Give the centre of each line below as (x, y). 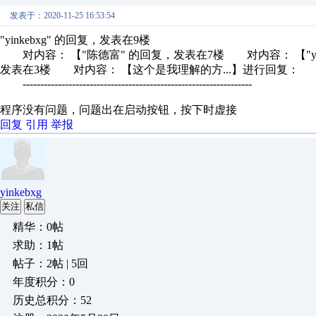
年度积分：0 (44, 282)
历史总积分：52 (52, 300)
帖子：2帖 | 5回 (50, 263)
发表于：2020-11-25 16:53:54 (62, 16)
